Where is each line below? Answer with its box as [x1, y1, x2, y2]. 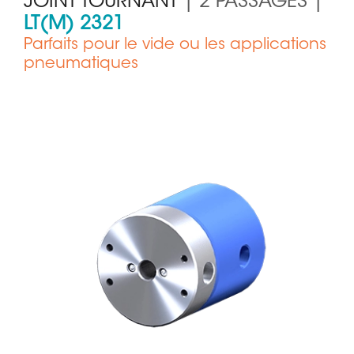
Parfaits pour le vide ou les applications [24, 37, 326, 54]
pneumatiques [24, 56, 138, 73]
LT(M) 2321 [24, 15, 124, 35]
